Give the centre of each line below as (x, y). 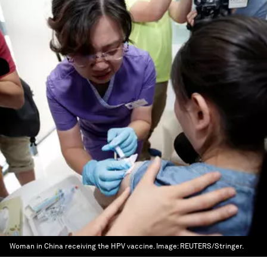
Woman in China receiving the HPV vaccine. (82, 246)
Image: (168, 246)
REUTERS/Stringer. (212, 246)
